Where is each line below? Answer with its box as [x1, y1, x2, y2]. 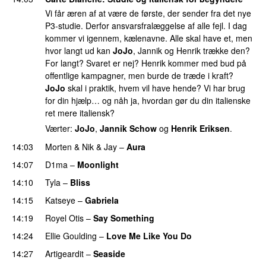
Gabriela [85, 194, 119, 206]
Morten [45, 140, 72, 153]
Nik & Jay [82, 140, 117, 153]
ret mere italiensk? [45, 107, 115, 119]
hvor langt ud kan [45, 45, 113, 57]
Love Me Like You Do [106, 229, 192, 242]
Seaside [93, 247, 125, 259]
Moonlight [77, 158, 119, 170]
